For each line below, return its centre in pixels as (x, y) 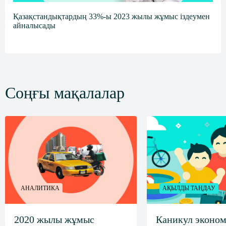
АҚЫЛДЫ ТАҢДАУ (189, 188)
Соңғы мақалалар (65, 93)
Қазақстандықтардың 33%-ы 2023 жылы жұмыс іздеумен (111, 16)
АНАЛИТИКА (40, 188)
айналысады (34, 25)
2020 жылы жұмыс (54, 219)
